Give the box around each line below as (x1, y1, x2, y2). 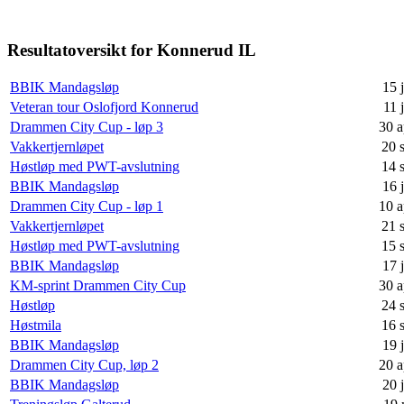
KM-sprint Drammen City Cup (10, 278, 186, 294)
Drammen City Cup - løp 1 (10, 198, 163, 215)
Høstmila (10, 317, 61, 334)
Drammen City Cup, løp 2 (10, 357, 159, 373)
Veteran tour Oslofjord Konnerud (10, 99, 198, 115)
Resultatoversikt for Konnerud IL (7, 40, 256, 60)
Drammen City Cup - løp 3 (10, 119, 163, 135)
